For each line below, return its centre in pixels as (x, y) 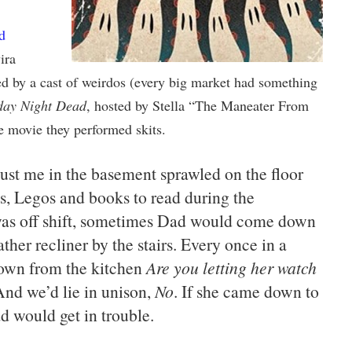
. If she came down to (246, 291)
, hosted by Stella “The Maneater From (197, 105)
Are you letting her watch (231, 268)
